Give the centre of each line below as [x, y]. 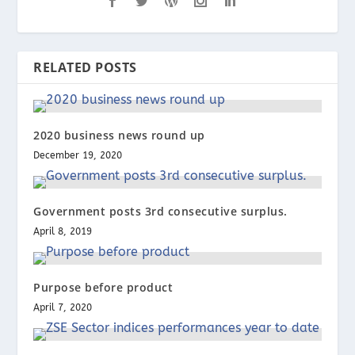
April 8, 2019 [63, 231]
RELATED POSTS [85, 67]
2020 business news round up [119, 135]
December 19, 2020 [78, 155]
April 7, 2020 [63, 307]
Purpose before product [103, 287]
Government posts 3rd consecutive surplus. [160, 211]
